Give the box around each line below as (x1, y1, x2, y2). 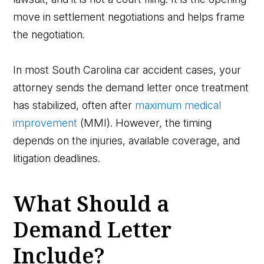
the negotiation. (13, 28, 85, 41)
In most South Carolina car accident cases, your (13, 63, 242, 76)
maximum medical (135, 98, 222, 111)
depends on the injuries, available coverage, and (13, 134, 240, 147)
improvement (13, 116, 78, 129)
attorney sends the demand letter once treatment (13, 81, 249, 94)
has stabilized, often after (13, 98, 136, 111)
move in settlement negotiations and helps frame (13, 10, 245, 23)
